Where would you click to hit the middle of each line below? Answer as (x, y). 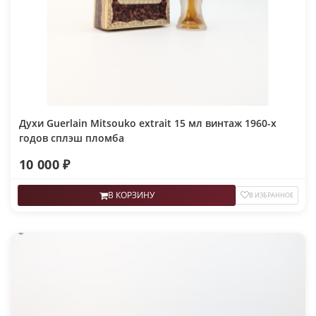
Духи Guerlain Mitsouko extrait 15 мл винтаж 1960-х (148, 123)
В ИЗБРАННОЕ (271, 195)
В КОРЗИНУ (131, 195)
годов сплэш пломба (72, 138)
